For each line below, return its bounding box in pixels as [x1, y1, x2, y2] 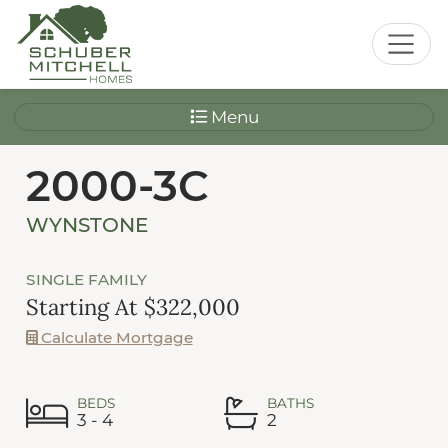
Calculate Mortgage [36, 327, 193, 347]
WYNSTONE [25, 213, 148, 238]
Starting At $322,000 [25, 293, 240, 322]
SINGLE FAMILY [25, 270, 147, 290]
